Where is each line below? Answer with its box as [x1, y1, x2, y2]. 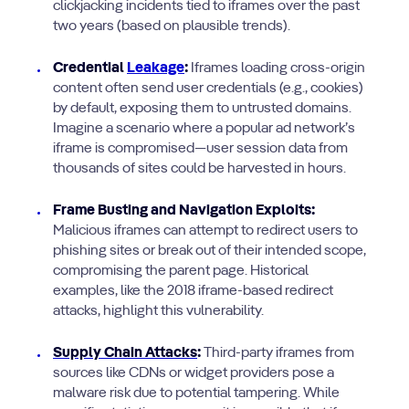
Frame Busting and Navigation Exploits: [53, 204, 315, 218]
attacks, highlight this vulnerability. [53, 304, 264, 319]
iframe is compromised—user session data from [53, 142, 348, 156]
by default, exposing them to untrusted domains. [53, 101, 351, 116]
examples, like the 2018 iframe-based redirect [53, 284, 333, 299]
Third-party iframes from [201, 346, 354, 361]
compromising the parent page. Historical [53, 264, 309, 278]
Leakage [127, 61, 184, 76]
